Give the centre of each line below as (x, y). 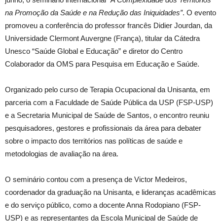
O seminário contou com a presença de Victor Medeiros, (96, 179)
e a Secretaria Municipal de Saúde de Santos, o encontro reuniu (107, 115)
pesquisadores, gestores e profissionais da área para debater (103, 128)
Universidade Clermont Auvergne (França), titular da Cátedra (102, 38)
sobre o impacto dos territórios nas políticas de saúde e (94, 141)
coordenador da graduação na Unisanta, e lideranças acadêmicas (110, 192)
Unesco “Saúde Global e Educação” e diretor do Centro (94, 51)
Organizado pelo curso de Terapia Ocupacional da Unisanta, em (108, 90)
